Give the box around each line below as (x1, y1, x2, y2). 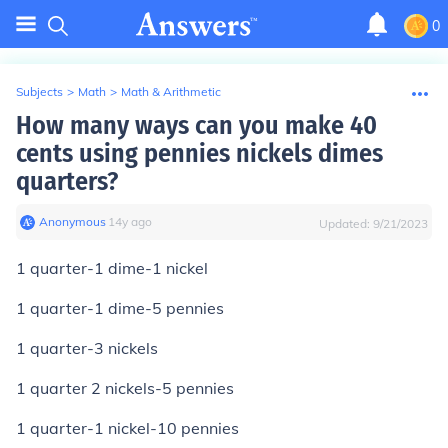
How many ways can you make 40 (16, 110, 377, 141)
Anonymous (39, 214, 106, 229)
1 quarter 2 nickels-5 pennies (16, 378, 234, 398)
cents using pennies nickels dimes (16, 138, 383, 169)
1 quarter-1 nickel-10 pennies (16, 418, 239, 438)
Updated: (319, 216, 373, 231)
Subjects (16, 84, 63, 99)
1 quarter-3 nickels (16, 338, 158, 358)
